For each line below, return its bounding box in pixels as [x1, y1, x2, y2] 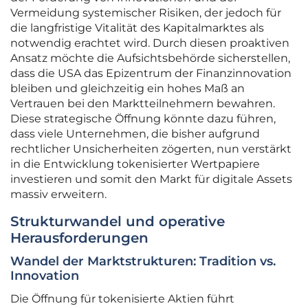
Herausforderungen [10, 230, 148, 247]
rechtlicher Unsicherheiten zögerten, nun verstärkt [10, 142, 291, 156]
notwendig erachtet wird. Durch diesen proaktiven [10, 36, 289, 50]
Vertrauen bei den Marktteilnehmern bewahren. [10, 97, 275, 111]
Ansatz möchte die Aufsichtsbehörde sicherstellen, [10, 52, 290, 65]
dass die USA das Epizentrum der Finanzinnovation [10, 67, 291, 80]
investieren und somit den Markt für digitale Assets [10, 173, 292, 186]
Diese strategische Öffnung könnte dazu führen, [10, 112, 276, 126]
